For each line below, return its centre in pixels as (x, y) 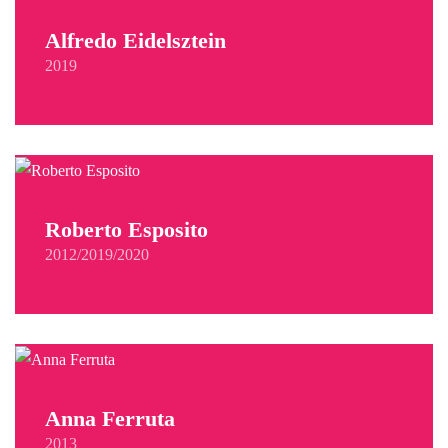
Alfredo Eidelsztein (135, 40)
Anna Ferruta (110, 418)
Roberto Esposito (126, 229)
